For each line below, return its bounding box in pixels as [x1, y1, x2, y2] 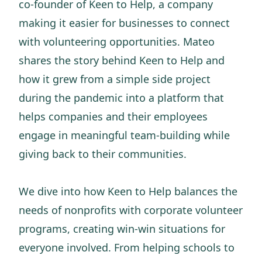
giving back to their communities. [19, 147, 187, 161]
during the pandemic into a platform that [19, 91, 224, 105]
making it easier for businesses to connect [19, 16, 230, 30]
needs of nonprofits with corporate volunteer [19, 203, 243, 217]
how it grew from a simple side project [19, 72, 211, 86]
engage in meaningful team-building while [19, 128, 230, 142]
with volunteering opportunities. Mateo [19, 35, 215, 49]
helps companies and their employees [19, 109, 208, 123]
